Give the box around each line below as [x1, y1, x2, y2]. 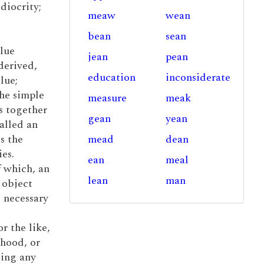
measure [87, 90, 127, 106]
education [87, 70, 136, 85]
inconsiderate [166, 70, 231, 85]
